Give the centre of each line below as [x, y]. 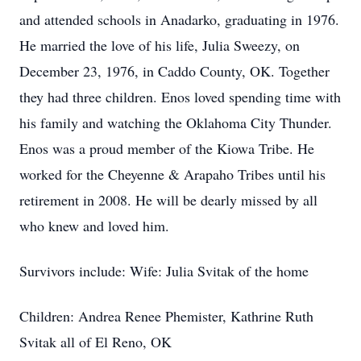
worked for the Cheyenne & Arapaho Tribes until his [172, 174]
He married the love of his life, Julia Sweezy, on [160, 45]
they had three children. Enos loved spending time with [180, 97]
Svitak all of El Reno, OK [95, 342]
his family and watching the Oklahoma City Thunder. [176, 122]
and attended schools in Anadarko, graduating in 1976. [179, 19]
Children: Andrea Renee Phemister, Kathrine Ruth [166, 316]
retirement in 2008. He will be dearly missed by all [168, 200]
